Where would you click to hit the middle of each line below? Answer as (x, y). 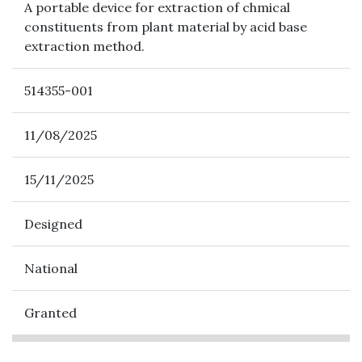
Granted (51, 313)
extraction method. (86, 46)
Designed (55, 224)
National (51, 268)
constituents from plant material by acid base (166, 27)
